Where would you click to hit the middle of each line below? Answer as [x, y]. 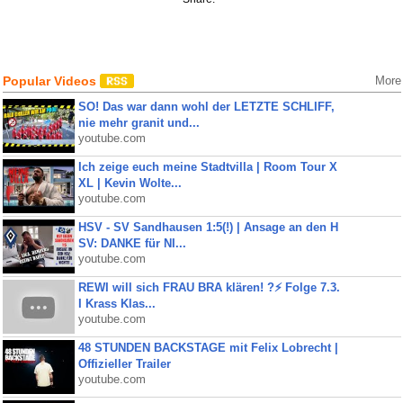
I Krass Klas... [116, 304]
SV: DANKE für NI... [132, 243]
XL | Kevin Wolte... [130, 183]
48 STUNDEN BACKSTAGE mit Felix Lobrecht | [208, 348]
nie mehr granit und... [139, 123]
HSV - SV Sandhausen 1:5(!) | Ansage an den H [208, 227]
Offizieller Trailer [124, 364]
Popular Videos [51, 81]
